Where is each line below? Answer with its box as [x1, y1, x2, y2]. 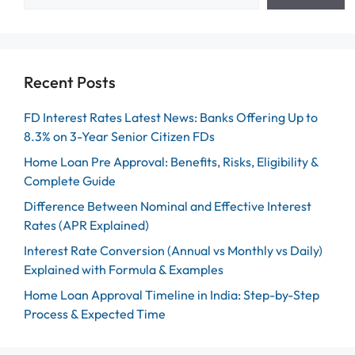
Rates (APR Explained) [24, 217, 149, 234]
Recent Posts [24, 72, 116, 93]
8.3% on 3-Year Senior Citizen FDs [24, 128, 215, 145]
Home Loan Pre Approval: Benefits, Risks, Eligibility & [24, 154, 319, 170]
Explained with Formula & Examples [24, 261, 223, 278]
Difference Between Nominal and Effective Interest [24, 198, 311, 215]
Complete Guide [24, 173, 116, 189]
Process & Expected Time [24, 306, 166, 323]
